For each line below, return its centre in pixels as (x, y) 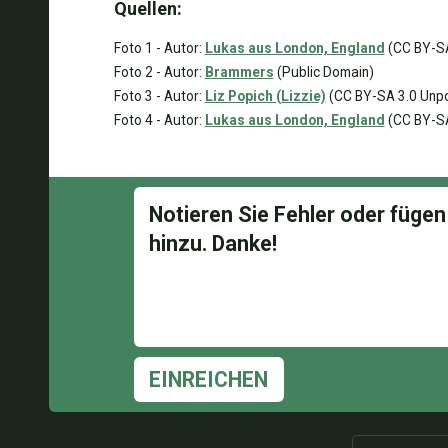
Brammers (239, 72)
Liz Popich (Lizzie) (265, 96)
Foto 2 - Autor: (159, 72)
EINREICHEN (208, 379)
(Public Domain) (323, 72)
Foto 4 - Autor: (159, 120)
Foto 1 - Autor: (159, 48)
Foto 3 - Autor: (159, 96)
